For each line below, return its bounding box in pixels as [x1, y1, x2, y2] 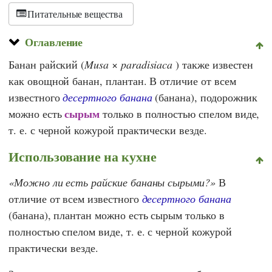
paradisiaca [120, 56, 173, 72]
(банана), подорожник [152, 89, 258, 104]
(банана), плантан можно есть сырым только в [8, 207, 225, 222]
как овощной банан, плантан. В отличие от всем [8, 73, 236, 88]
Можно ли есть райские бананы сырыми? [13, 174, 211, 189]
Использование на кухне [8, 146, 157, 166]
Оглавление [24, 33, 83, 50]
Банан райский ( [8, 56, 85, 72]
